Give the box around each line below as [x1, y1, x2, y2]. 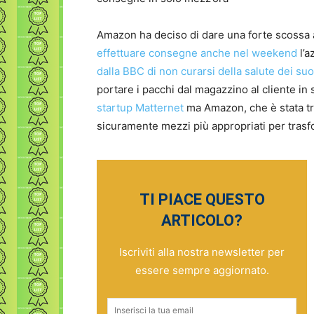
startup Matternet [97, 101, 184, 114]
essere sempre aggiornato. [135, 264, 269, 277]
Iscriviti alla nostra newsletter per [119, 245, 285, 259]
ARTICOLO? [161, 212, 243, 229]
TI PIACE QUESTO [139, 191, 265, 208]
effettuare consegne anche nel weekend [97, 46, 297, 60]
